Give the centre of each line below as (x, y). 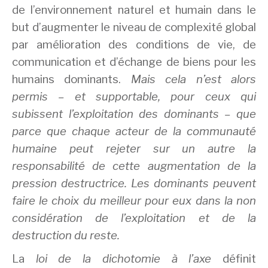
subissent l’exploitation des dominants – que (134, 114)
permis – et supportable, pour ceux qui (134, 97)
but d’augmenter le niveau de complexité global (134, 28)
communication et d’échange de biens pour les (134, 62)
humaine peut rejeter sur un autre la (134, 149)
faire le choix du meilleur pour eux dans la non (134, 201)
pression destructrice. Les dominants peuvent (134, 184)
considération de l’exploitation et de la (134, 218)
